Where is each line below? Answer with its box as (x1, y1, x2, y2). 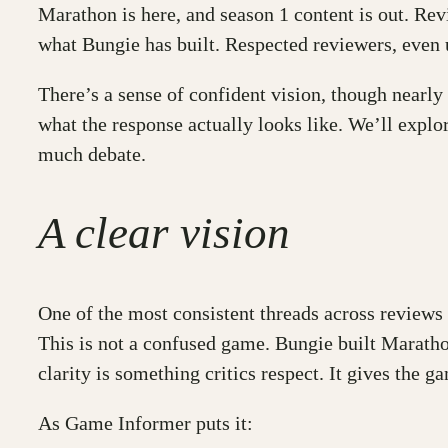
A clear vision (38, 208, 290, 259)
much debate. (38, 143, 146, 165)
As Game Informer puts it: (38, 411, 253, 434)
